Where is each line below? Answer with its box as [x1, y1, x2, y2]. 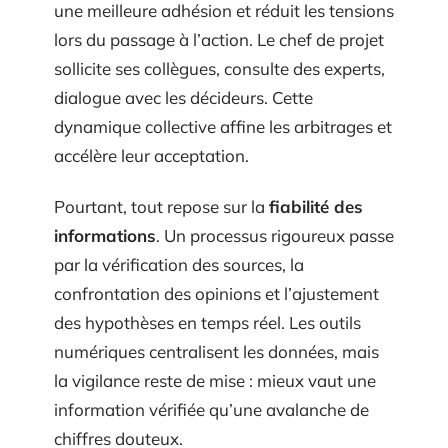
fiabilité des [269, 196, 363, 217]
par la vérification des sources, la [54, 254, 304, 275]
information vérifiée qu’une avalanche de [54, 399, 369, 420]
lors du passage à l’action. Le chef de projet [54, 28, 384, 50]
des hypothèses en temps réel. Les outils [54, 312, 361, 333]
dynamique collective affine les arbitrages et [54, 115, 392, 137]
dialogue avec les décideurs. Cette [54, 86, 313, 108]
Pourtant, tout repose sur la [54, 196, 269, 217]
